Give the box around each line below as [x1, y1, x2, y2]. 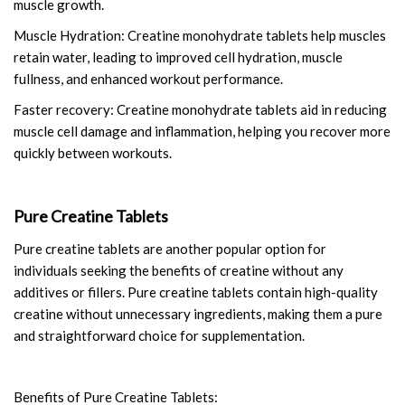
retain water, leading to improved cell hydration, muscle [14, 48, 343, 65]
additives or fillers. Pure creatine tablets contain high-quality [14, 283, 378, 300]
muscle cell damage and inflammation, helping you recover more [14, 122, 391, 139]
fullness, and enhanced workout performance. [14, 70, 283, 87]
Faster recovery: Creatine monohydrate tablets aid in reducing [14, 100, 387, 118]
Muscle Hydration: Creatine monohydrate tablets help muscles [14, 26, 386, 43]
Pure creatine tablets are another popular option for [14, 240, 326, 257]
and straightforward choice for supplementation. [14, 326, 305, 344]
